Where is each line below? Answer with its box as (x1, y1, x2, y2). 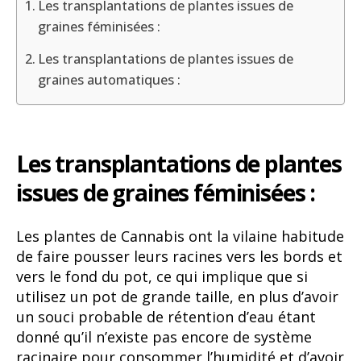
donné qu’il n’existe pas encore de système (16, 326, 312, 346)
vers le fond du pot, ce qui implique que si (16, 266, 308, 286)
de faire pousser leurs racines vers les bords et (16, 246, 342, 266)
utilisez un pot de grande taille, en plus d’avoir (16, 286, 338, 306)
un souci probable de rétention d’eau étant (16, 306, 316, 326)
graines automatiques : (38, 71, 181, 89)
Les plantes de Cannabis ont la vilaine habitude (16, 226, 344, 246)
